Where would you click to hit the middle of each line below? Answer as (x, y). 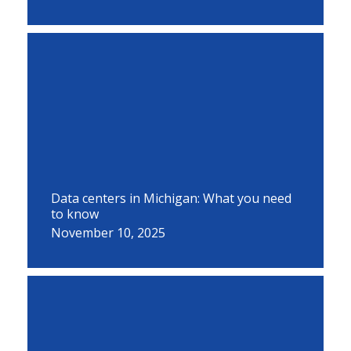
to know (75, 214)
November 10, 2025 (108, 233)
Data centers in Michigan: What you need (171, 198)
